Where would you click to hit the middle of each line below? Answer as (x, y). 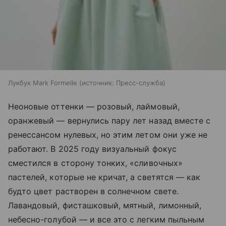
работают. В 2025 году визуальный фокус (92, 149)
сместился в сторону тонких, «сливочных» (95, 163)
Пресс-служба (139, 83)
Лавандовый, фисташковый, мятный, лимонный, (105, 206)
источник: (98, 83)
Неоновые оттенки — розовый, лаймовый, (94, 107)
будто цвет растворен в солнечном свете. (93, 191)
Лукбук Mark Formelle (43, 83)
